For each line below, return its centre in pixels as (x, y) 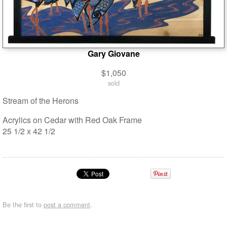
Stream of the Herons (41, 100)
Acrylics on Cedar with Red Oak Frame (72, 120)
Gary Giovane (113, 53)
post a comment (67, 204)
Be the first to (23, 204)
